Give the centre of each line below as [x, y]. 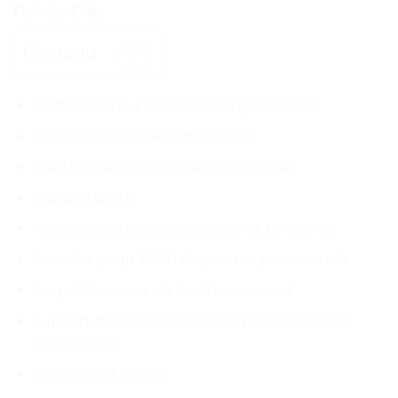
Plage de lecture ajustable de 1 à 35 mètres [183, 228]
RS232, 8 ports [81, 198]
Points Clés [60, 12]
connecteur [73, 343]
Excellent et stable [98, 374]
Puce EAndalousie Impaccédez [142, 136]
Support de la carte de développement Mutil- [193, 321]
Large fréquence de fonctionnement [162, 290]
